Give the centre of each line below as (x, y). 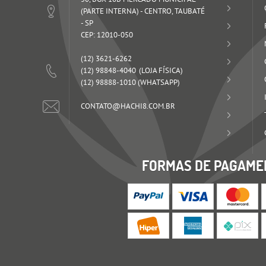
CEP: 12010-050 (107, 34)
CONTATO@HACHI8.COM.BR (128, 106)
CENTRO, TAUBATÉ (175, 11)
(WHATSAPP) (159, 82)
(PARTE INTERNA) (110, 11)
